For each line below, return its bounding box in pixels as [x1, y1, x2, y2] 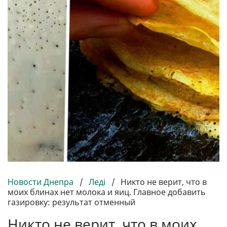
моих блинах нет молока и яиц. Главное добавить [8, 186, 206, 198]
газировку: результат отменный [8, 197, 135, 208]
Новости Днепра [8, 176, 75, 188]
